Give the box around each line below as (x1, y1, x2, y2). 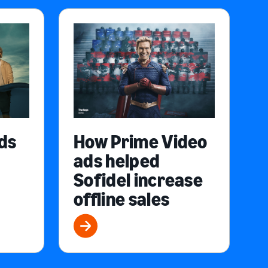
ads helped (74, 150, 160, 173)
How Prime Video (74, 130, 208, 154)
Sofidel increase (74, 169, 203, 192)
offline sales (74, 188, 170, 211)
